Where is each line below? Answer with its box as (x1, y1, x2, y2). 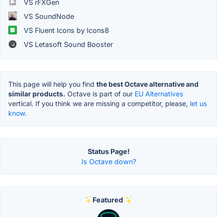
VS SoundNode (22, 12, 74, 20)
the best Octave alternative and (96, 79, 199, 88)
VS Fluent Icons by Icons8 (22, 26, 109, 34)
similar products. (8, 89, 65, 98)
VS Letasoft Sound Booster (22, 40, 113, 48)
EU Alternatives (135, 89, 183, 98)
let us (190, 99, 207, 108)
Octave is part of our (65, 89, 135, 98)
